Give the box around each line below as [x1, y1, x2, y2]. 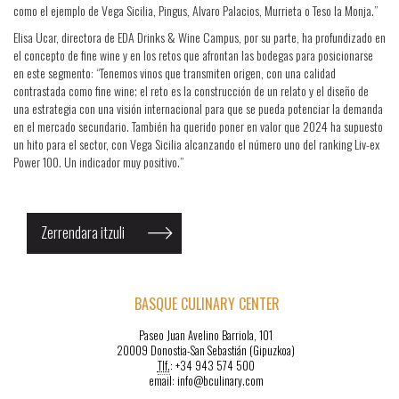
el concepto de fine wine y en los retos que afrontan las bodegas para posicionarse [13, 45, 373, 64]
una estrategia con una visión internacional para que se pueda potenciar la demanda [13, 99, 383, 118]
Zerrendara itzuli [41, 221, 125, 243]
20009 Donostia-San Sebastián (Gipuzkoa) [117, 341, 295, 359]
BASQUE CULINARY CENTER [134, 292, 280, 314]
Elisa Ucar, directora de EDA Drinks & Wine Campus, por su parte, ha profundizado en [13, 28, 386, 46]
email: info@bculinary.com [148, 371, 264, 389]
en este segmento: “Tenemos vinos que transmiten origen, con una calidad [13, 63, 336, 82]
